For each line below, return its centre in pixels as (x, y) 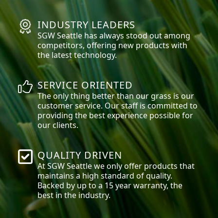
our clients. (58, 125)
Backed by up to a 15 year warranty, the (110, 186)
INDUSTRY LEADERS (87, 25)
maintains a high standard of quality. (105, 176)
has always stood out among (136, 36)
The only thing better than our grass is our (116, 96)
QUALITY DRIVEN (80, 155)
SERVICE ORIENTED (85, 85)
